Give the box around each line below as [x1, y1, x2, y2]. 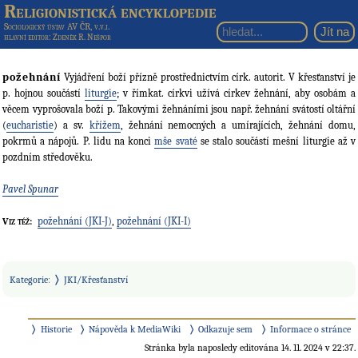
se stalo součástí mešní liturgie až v [197, 135, 356, 148]
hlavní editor [4, 31, 50, 42]
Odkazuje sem [198, 323, 253, 335]
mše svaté [154, 135, 197, 148]
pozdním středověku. [2, 151, 93, 164]
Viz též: [2, 216, 32, 228]
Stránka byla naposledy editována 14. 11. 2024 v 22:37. [145, 342, 356, 354]
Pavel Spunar [2, 183, 58, 196]
